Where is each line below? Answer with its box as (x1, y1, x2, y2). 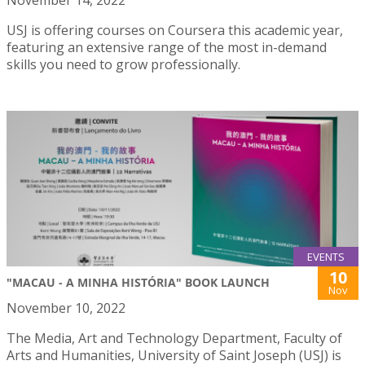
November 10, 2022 (7, 298, 125, 317)
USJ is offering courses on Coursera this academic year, (7, 21, 343, 40)
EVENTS (307, 248, 345, 264)
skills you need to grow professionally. (7, 55, 240, 74)
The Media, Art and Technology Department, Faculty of (7, 328, 342, 347)
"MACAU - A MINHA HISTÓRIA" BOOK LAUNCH (7, 274, 270, 290)
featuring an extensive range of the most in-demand (7, 38, 327, 57)
